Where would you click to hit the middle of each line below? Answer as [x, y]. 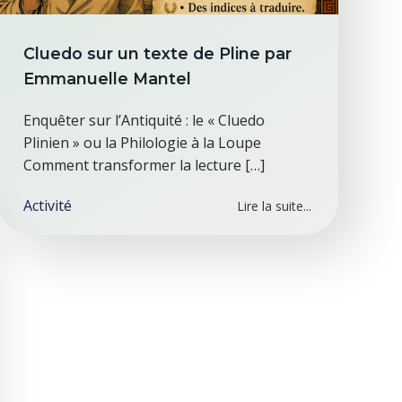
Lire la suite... [274, 206]
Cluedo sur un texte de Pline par [158, 53]
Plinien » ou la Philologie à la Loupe [143, 143]
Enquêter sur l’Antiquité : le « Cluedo [144, 120]
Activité [48, 205]
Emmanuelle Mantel [108, 79]
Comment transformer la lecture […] [144, 165]
